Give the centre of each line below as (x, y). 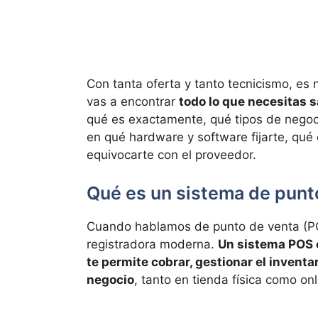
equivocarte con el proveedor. (171, 155)
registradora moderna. (152, 244)
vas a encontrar (133, 102)
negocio (110, 279)
